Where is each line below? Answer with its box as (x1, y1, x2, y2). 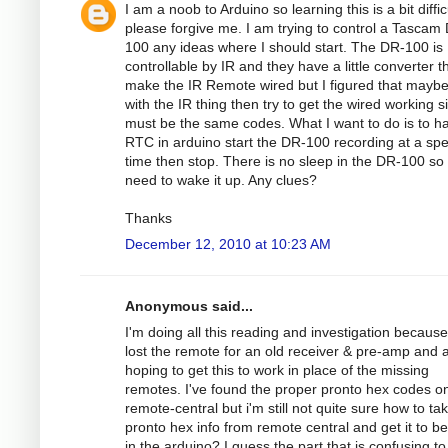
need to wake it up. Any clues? (125, 171, 317, 188)
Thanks (125, 209, 172, 226)
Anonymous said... (125, 297, 253, 314)
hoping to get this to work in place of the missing (125, 361, 429, 378)
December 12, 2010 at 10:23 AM (125, 235, 331, 252)
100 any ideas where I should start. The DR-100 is (125, 38, 443, 55)
